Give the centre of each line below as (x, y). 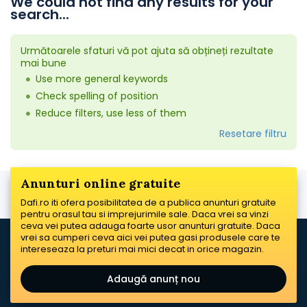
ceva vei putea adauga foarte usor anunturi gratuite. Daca (150, 226)
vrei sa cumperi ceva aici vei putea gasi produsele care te (150, 237)
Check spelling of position (97, 96)
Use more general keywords (102, 79)
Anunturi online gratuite (100, 183)
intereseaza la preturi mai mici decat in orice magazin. (142, 249)
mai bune (44, 63)
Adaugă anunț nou (153, 279)
